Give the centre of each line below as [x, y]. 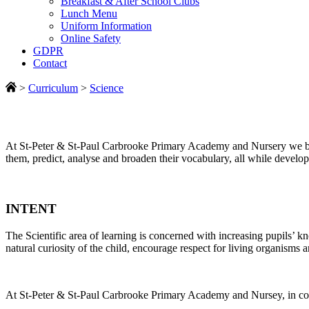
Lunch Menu [89, 14]
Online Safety [91, 39]
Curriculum [53, 88]
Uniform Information [106, 26]
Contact [50, 63]
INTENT [31, 209]
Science [107, 88]
